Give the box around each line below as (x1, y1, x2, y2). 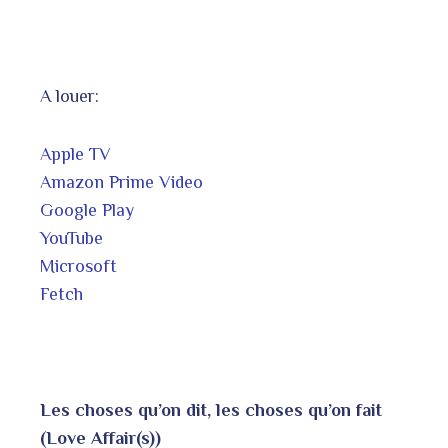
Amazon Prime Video (40, 172, 203, 192)
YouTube (40, 228, 103, 248)
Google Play (40, 200, 134, 220)
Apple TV (40, 144, 111, 164)
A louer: (40, 86, 99, 106)
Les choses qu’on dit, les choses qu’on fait (40, 400, 382, 420)
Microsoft (40, 256, 117, 276)
